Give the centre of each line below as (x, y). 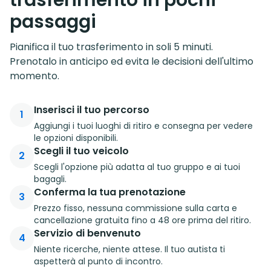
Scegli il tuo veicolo (81, 151)
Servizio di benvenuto (87, 233)
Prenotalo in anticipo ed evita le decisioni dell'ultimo (132, 61)
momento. (34, 76)
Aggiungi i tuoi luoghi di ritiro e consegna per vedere (143, 126)
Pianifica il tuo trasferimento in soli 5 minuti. (111, 47)
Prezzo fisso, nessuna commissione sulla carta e (135, 208)
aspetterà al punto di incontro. (98, 261)
